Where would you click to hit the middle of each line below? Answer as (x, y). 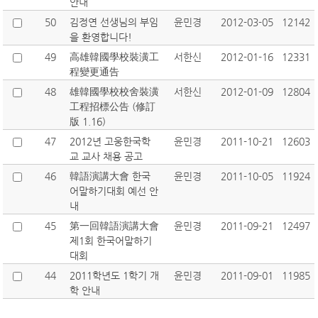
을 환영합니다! (101, 37)
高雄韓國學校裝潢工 (115, 57)
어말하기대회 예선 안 (114, 191)
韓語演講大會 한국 (110, 176)
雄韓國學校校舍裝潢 (115, 92)
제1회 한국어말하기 (111, 241)
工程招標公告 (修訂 (113, 106)
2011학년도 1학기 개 (115, 275)
